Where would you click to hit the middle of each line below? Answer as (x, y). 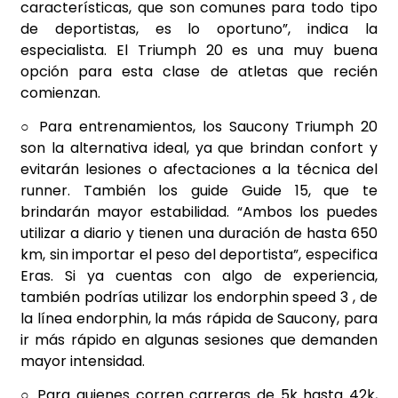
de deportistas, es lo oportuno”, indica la (199, 28)
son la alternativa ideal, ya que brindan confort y (199, 148)
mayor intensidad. (83, 362)
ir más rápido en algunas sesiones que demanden (199, 340)
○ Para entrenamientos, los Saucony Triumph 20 (199, 127)
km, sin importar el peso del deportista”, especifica (199, 255)
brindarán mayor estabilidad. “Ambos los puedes (199, 212)
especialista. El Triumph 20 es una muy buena (199, 50)
